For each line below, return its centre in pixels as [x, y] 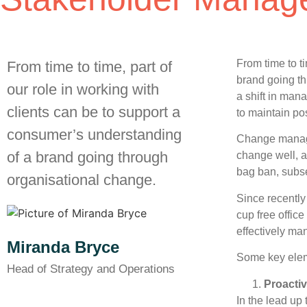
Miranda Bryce [63, 247]
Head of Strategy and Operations [91, 269]
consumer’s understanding [94, 134]
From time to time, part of [89, 66]
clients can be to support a [94, 112]
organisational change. [82, 180]
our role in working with [83, 89]
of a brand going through [87, 157]
